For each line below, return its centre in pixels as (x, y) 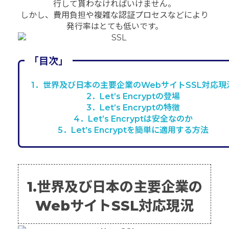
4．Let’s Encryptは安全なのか (133, 119)
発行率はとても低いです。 (114, 26)
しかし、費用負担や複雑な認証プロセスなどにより (114, 15)
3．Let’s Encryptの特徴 (133, 107)
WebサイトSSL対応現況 (114, 206)
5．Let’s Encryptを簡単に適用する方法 (133, 130)
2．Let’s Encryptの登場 (133, 96)
